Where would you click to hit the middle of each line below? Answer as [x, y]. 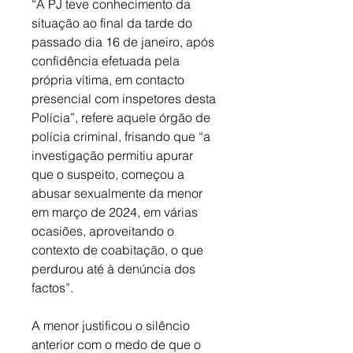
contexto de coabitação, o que [119, 250]
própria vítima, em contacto [110, 80]
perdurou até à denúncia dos [115, 269]
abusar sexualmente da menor [119, 193]
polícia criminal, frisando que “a [123, 137]
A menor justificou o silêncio [112, 326]
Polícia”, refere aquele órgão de [123, 118]
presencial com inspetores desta [125, 99]
